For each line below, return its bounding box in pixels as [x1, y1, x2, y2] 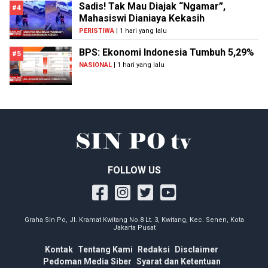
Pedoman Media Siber [42, 257, 132, 267]
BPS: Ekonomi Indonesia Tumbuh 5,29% [79, 47, 254, 59]
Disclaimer [175, 245, 218, 255]
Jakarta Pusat [112, 224, 156, 232]
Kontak [45, 245, 73, 255]
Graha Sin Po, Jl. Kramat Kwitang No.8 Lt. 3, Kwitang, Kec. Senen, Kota [24, 216, 244, 224]
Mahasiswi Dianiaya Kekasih [79, 13, 205, 25]
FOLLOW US [107, 165, 161, 176]
